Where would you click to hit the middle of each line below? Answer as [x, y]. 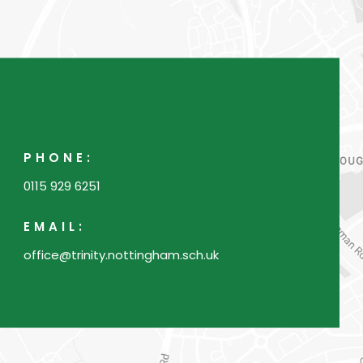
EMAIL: [55, 226]
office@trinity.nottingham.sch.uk [122, 254]
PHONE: [59, 157]
